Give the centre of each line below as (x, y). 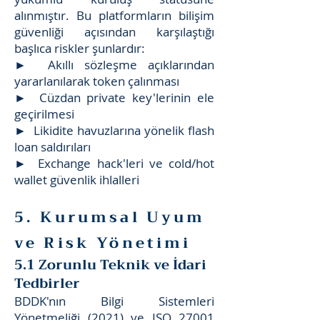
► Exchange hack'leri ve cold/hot (114, 163)
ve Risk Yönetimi (103, 243)
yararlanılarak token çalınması (97, 81)
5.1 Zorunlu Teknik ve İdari (110, 265)
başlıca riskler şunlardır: (80, 48)
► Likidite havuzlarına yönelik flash (114, 130)
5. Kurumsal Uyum (110, 217)
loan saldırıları (52, 147)
